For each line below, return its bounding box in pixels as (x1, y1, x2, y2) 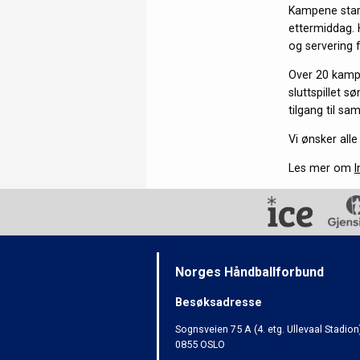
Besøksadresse (175, 295, 263, 309)
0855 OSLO (175, 337, 226, 350)
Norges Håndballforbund (175, 264, 325, 280)
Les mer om (288, 162, 354, 175)
